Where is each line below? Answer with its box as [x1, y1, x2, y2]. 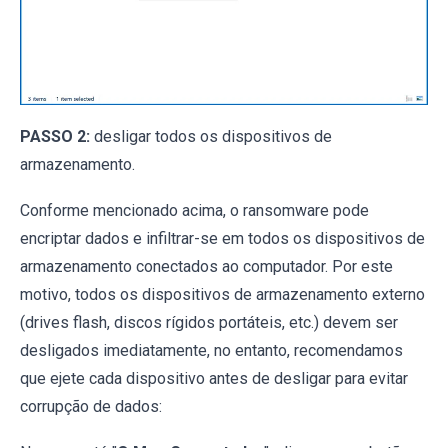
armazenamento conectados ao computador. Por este [20, 257, 393, 277]
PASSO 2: [20, 127, 90, 147]
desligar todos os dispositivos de [90, 127, 332, 147]
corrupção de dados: [20, 397, 162, 417]
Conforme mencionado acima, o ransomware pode [20, 201, 369, 221]
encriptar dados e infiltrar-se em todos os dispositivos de [20, 229, 425, 249]
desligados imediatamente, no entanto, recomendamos [20, 341, 403, 361]
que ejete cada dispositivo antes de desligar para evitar [20, 369, 408, 389]
